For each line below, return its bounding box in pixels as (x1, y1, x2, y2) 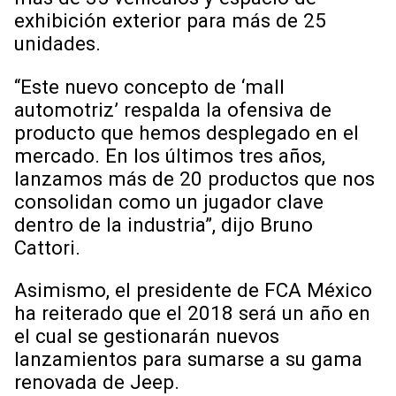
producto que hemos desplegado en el (14, 120, 359, 144)
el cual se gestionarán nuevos (14, 324, 279, 348)
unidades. (14, 32, 101, 56)
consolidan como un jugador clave (14, 189, 324, 213)
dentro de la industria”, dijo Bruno (14, 212, 313, 236)
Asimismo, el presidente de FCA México (14, 278, 372, 302)
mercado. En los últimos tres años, (14, 143, 325, 167)
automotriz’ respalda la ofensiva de (14, 97, 331, 121)
